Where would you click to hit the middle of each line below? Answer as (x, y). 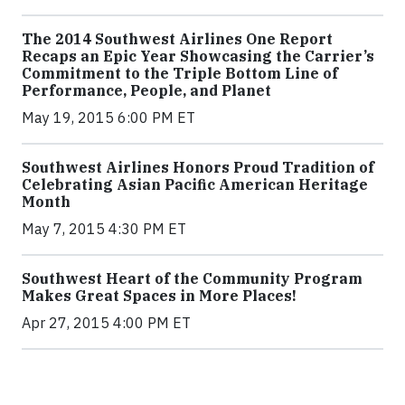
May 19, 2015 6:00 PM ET (108, 118)
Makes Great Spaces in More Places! (159, 296)
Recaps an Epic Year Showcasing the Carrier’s (198, 57)
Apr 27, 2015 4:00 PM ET (106, 323)
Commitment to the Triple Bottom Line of (180, 74)
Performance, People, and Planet (146, 91)
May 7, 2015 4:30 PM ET (104, 229)
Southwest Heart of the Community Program (192, 279)
